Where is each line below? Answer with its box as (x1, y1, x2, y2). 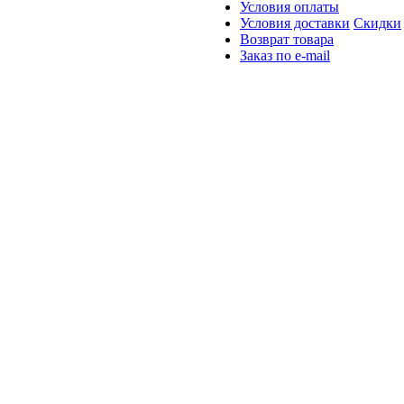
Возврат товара (240, 32, 334, 47)
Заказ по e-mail (240, 48, 330, 63)
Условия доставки (240, 15, 350, 31)
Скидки (353, 15, 401, 31)
